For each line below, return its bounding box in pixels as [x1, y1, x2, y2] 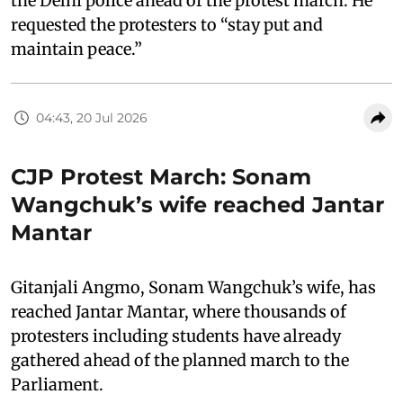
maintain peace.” [11, 39, 142, 60]
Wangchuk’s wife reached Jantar [11, 192, 384, 219]
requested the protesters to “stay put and [11, 14, 323, 36]
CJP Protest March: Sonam [11, 164, 311, 191]
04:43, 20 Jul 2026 [36, 109, 148, 126]
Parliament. [11, 374, 103, 396]
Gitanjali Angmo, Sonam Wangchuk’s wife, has [11, 277, 376, 299]
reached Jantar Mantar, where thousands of [11, 301, 346, 323]
